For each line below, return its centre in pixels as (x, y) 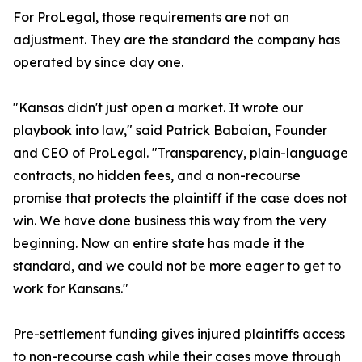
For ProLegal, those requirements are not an (151, 17)
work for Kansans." (71, 289)
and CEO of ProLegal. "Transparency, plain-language (181, 153)
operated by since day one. (98, 63)
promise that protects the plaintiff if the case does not (180, 198)
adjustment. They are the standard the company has (177, 40)
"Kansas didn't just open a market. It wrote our (158, 108)
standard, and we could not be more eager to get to (177, 266)
